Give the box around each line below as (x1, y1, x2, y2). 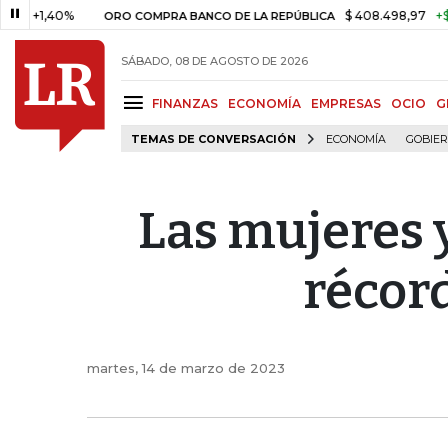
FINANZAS (152, 96, 218, 111)
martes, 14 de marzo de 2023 (87, 359, 285, 376)
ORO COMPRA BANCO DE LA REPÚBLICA (29, 9, 261, 23)
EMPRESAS (311, 96, 381, 111)
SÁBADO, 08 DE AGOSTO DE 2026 (121, 53, 308, 68)
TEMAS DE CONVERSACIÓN (131, 133, 296, 146)
